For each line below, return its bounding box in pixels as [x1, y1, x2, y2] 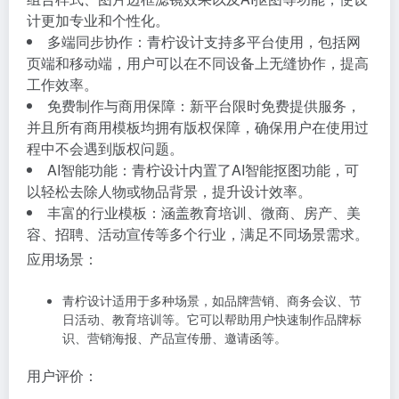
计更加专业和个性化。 [27, 10, 169, 30]
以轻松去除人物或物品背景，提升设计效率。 [27, 181, 312, 201]
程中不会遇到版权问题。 [27, 138, 183, 159]
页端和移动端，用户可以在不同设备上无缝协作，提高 [27, 53, 369, 73]
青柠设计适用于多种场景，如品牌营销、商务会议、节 [62, 291, 362, 309]
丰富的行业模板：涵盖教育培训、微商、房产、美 [47, 202, 361, 223]
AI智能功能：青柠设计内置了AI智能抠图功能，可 [47, 159, 359, 180]
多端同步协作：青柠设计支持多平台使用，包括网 [47, 31, 361, 52]
